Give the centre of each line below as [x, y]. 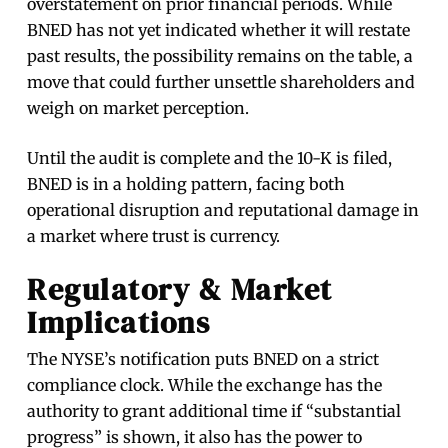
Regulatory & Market [180, 290]
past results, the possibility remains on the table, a [220, 56]
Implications [119, 323]
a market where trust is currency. [154, 236]
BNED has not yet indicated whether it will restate [219, 30]
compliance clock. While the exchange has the [205, 385]
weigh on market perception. [138, 108]
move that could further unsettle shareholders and [221, 82]
